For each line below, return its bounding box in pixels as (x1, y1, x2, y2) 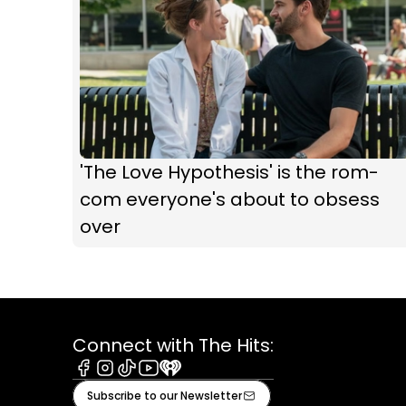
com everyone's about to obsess (80, 187, 380, 212)
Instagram (93, 375, 168, 396)
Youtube (137, 375, 196, 396)
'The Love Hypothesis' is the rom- (80, 159, 379, 185)
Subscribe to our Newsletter (87, 388, 242, 403)
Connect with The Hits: (72, 333, 274, 358)
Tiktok (115, 375, 159, 396)
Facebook (72, 375, 143, 396)
